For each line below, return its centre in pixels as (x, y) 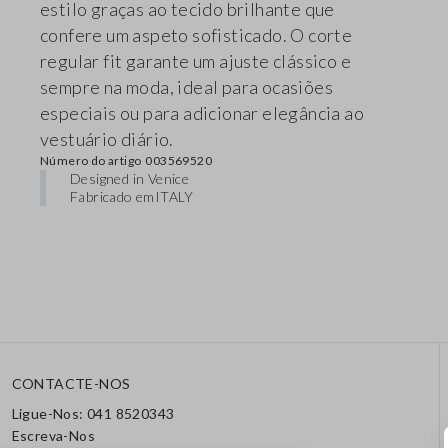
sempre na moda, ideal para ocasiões (186, 87)
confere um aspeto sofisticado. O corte (196, 35)
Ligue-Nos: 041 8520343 (93, 413)
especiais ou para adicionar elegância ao (202, 113)
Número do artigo (91, 161)
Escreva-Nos (53, 435)
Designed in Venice (130, 179)
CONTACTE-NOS (71, 383)
